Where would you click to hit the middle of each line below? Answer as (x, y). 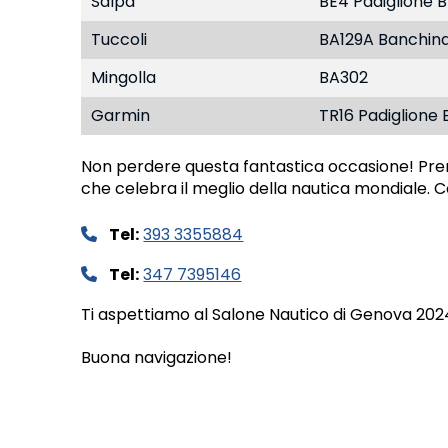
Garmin (120, 116)
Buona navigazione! (156, 358)
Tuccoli (118, 40)
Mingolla (123, 78)
